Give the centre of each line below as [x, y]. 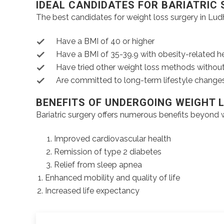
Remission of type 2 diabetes [108, 152]
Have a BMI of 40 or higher [105, 41]
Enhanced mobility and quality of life [112, 178]
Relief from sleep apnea [98, 165]
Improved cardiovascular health [112, 139]
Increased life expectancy [92, 191]
